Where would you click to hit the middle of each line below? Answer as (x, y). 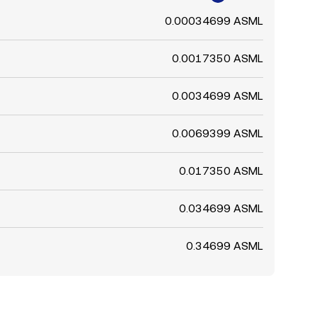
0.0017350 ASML (218, 58)
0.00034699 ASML (214, 21)
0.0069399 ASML (218, 133)
